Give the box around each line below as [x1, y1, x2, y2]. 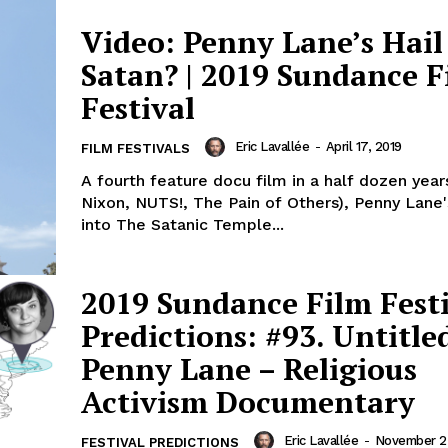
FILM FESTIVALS [81, 141, 190, 157]
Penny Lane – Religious [81, 348, 417, 389]
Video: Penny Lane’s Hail [81, 22, 443, 63]
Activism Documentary [81, 381, 415, 422]
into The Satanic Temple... [81, 215, 284, 235]
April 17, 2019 [325, 139, 402, 155]
